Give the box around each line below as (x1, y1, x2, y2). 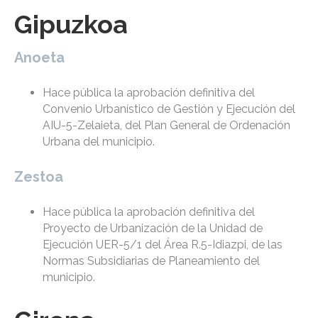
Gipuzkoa (14, 9, 128, 40)
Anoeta (14, 49, 65, 67)
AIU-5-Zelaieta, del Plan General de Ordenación (43, 119, 290, 133)
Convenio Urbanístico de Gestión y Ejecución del (43, 102, 295, 116)
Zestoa (14, 168, 63, 186)
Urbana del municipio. (43, 135, 155, 149)
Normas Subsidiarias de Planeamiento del (43, 254, 260, 268)
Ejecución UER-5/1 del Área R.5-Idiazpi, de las (43, 238, 283, 252)
